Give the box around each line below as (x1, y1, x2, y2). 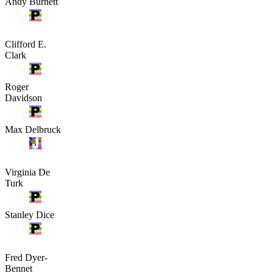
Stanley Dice (5, 209, 54, 220)
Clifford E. (5, 38, 46, 49)
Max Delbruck (5, 124, 61, 135)
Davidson (5, 92, 42, 103)
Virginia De (5, 166, 50, 177)
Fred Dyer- (5, 252, 48, 263)
